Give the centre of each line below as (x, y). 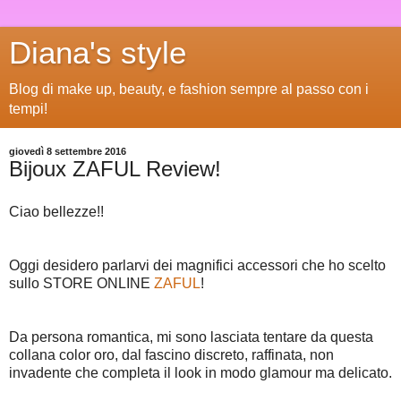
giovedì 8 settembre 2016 (68, 151)
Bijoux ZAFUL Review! (115, 169)
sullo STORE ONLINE (81, 283)
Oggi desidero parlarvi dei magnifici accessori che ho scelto (197, 265)
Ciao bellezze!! (56, 211)
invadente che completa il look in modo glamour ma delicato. (200, 372)
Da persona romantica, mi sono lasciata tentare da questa (191, 337)
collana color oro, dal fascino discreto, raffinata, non (171, 354)
